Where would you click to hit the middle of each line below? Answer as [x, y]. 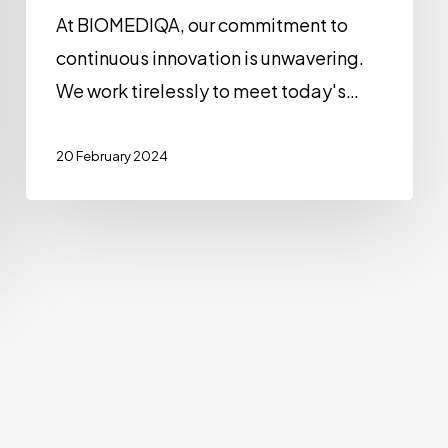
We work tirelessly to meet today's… [208, 91]
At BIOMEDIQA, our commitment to [202, 25]
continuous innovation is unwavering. [210, 58]
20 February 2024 [112, 156]
